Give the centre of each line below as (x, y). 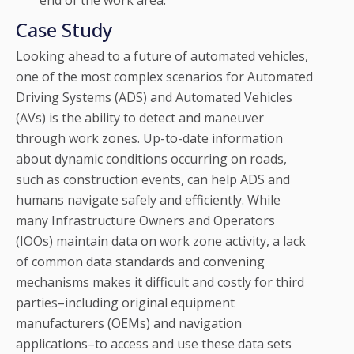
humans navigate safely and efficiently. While (148, 200)
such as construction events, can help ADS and (153, 180)
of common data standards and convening (140, 262)
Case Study (64, 30)
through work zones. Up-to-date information (149, 139)
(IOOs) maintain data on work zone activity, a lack (161, 241)
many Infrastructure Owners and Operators (145, 221)
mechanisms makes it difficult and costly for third (160, 282)
